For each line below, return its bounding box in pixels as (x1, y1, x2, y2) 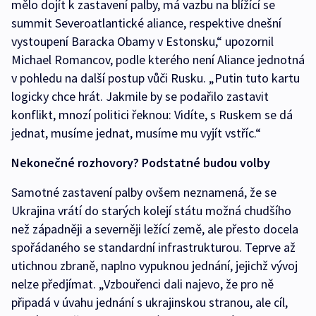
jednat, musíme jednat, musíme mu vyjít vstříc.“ (11, 125, 261, 142)
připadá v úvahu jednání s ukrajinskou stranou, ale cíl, (11, 294, 288, 311)
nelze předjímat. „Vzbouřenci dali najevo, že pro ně (11, 276, 274, 293)
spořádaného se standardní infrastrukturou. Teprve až (11, 239, 296, 256)
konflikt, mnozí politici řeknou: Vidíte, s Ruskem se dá (11, 107, 293, 123)
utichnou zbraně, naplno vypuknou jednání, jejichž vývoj (11, 257, 298, 274)
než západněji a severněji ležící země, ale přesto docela (11, 221, 298, 238)
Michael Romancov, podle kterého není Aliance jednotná (11, 51, 305, 68)
